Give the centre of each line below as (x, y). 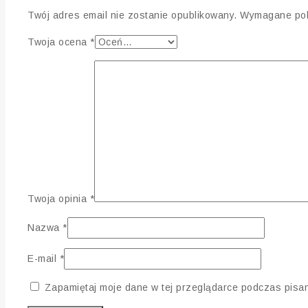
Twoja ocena (59, 42)
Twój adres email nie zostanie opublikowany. (132, 15)
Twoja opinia (59, 199)
